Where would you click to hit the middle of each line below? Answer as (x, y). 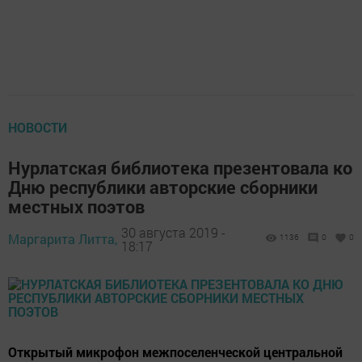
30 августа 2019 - (173, 232)
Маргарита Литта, (63, 239)
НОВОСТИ (38, 127)
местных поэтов (76, 206)
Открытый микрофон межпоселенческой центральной (175, 352)
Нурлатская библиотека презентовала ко (180, 168)
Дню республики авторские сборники (163, 187)
